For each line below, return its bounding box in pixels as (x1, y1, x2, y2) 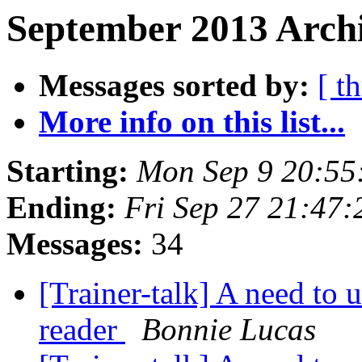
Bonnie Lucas (141, 312, 316, 347)
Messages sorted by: (39, 68, 309, 103)
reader (39, 312, 125, 347)
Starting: (6, 154, 128, 189)
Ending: (6, 190, 116, 225)
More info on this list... (39, 104, 345, 140)
